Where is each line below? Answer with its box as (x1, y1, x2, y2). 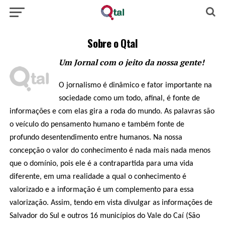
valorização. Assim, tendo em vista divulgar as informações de (9, 199, 212, 207)
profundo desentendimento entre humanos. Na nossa (9, 134, 182, 142)
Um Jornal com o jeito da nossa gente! (58, 57, 204, 68)
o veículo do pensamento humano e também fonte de (9, 121, 184, 129)
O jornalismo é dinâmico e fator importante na (58, 81, 212, 89)
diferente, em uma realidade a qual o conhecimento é (9, 173, 186, 181)
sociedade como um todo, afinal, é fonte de (58, 94, 200, 102)
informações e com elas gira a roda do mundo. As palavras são (9, 107, 214, 116)
